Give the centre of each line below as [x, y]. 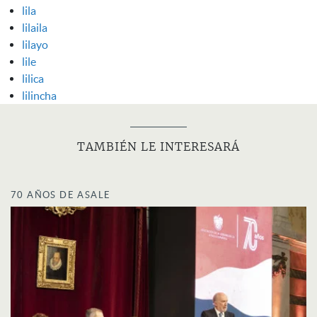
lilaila [35, 27]
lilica [33, 78]
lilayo [35, 44]
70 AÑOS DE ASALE [61, 195]
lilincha [39, 95]
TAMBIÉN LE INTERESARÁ [158, 147]
